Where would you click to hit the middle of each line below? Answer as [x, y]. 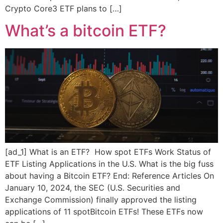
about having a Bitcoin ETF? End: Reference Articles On [110, 176]
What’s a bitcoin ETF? [86, 31]
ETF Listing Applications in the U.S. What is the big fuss [109, 164]
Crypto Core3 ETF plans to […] [63, 8]
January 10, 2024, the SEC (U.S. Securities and [93, 188]
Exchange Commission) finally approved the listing [101, 200]
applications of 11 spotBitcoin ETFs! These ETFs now [104, 212]
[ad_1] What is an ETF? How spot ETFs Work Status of [108, 152]
